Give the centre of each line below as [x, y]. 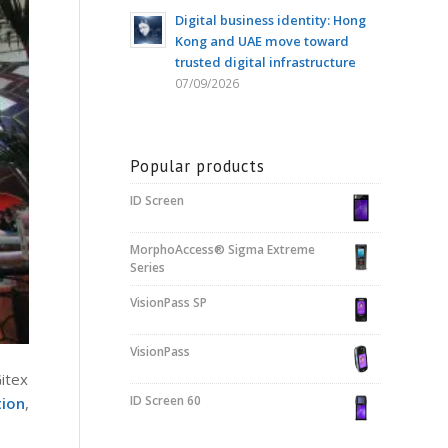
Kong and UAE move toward [261, 41]
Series [147, 267]
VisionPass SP [168, 302]
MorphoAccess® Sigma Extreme [222, 249]
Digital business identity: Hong [270, 20]
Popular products [197, 166]
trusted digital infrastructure [265, 62]
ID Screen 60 [165, 400]
